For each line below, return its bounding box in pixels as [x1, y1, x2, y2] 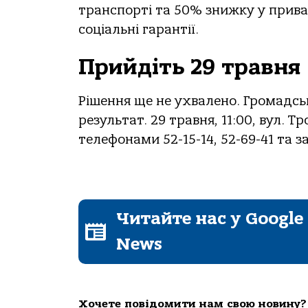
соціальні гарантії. [78, 21, 199, 37]
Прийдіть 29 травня [78, 54, 300, 80]
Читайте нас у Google [116, 208, 303, 230]
